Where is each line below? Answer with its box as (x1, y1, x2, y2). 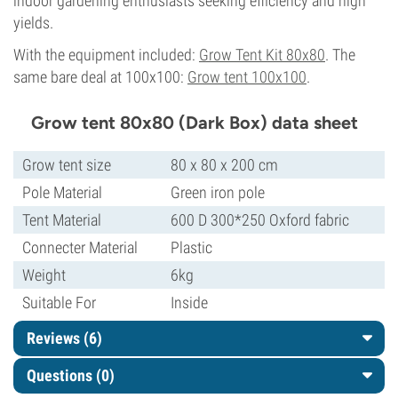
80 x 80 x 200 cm (171, 155, 278, 174)
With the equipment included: (13, 45, 199, 64)
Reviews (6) (27, 329, 102, 347)
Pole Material (22, 183, 102, 202)
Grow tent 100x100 (187, 68, 306, 86)
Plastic (171, 238, 212, 257)
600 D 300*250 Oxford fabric (171, 211, 349, 229)
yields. (13, 13, 53, 32)
